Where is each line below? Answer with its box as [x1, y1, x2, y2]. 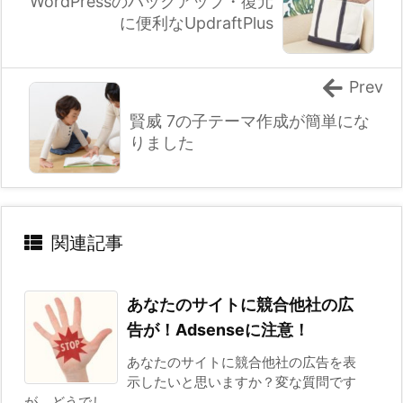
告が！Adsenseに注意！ [127, 319, 309, 339]
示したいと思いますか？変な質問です [127, 373, 356, 390]
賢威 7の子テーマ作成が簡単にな [130, 111, 370, 130]
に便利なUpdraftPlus [120, 13, 273, 32]
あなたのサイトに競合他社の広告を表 [127, 354, 356, 371]
